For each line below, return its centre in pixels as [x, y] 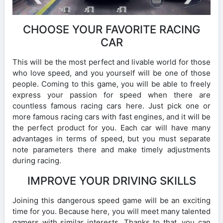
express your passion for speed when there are [111, 95]
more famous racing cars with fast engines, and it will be [111, 116]
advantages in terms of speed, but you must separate [111, 138]
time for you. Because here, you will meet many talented [111, 211]
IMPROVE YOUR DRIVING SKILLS [111, 180]
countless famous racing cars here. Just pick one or [111, 106]
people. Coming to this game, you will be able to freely [111, 84]
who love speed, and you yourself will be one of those [111, 73]
